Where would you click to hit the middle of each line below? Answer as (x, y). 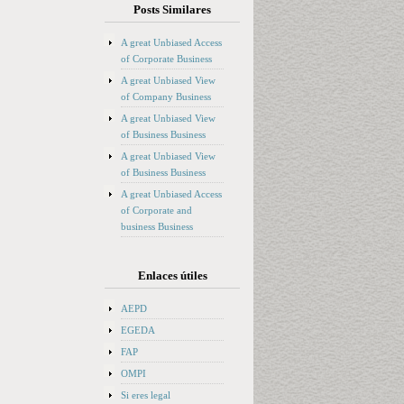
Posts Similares (172, 9)
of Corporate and (156, 210)
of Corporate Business (166, 59)
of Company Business (166, 96)
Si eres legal (146, 395)
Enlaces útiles (172, 275)
